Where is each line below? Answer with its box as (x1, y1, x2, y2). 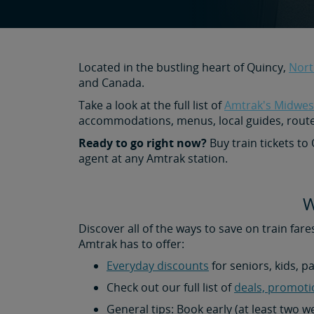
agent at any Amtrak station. (78, 151, 228, 166)
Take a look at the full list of (78, 97, 224, 113)
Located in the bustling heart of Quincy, (78, 60, 289, 75)
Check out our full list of (107, 280, 234, 295)
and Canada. (78, 75, 144, 90)
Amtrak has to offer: (78, 236, 184, 252)
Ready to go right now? (78, 135, 207, 151)
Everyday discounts (107, 258, 209, 273)
